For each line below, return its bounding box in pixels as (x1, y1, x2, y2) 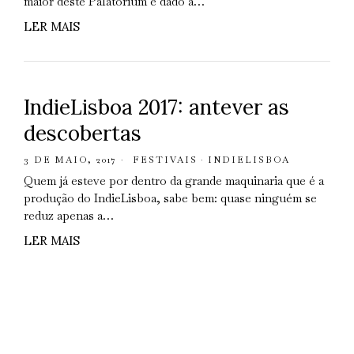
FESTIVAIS (132, 154, 198, 165)
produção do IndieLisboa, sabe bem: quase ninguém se (23, 190, 317, 205)
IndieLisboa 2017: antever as (23, 94, 289, 120)
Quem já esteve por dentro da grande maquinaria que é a (23, 173, 324, 188)
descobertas (23, 120, 141, 146)
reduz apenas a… (23, 208, 114, 223)
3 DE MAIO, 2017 (23, 154, 117, 165)
